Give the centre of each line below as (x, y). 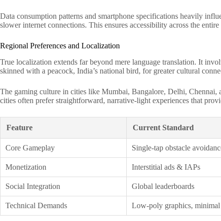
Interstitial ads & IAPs (166, 167)
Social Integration (33, 186)
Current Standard (163, 127)
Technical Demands (36, 205)
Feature (19, 127)
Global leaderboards (163, 186)
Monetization (26, 167)
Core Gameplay (30, 147)
